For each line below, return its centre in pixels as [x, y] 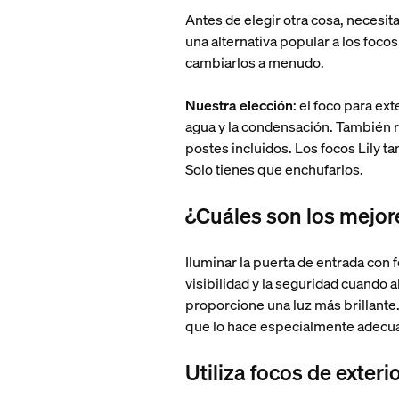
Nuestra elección [240, 105]
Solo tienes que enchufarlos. [276, 169]
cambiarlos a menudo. [255, 62]
